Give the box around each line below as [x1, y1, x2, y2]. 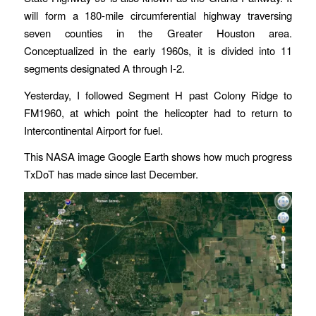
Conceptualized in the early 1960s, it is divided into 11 [23, 42, 293, 58]
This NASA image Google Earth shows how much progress [23, 149, 293, 164]
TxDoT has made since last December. [23, 166, 198, 182]
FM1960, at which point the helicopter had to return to [23, 104, 293, 120]
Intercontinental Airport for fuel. [23, 122, 163, 138]
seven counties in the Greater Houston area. [23, 25, 293, 40]
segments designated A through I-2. [23, 60, 185, 75]
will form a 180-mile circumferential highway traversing [23, 7, 293, 23]
